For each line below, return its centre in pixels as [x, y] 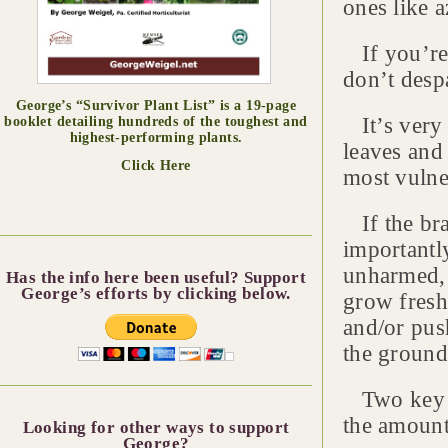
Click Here [156, 165]
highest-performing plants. [156, 137]
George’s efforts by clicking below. [156, 293]
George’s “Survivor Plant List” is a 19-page [156, 105]
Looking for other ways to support [156, 427]
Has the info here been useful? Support [156, 277]
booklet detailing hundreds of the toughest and [156, 121]
